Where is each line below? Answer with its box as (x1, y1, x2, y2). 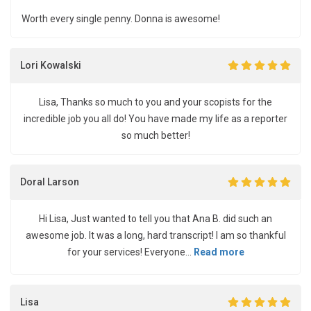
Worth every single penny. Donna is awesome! (22, 13, 220, 24)
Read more (193, 246, 244, 258)
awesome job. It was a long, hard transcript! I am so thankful (25, 230, 286, 241)
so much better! (121, 130, 190, 141)
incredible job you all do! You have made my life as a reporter (24, 113, 287, 124)
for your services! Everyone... (67, 246, 194, 258)
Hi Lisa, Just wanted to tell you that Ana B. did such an (39, 213, 272, 224)
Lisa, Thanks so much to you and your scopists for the (39, 96, 272, 108)
